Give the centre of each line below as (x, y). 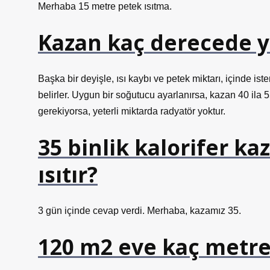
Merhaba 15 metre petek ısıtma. (105, 6)
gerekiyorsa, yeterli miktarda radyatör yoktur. (132, 111)
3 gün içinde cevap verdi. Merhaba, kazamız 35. (140, 211)
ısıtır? (68, 174)
